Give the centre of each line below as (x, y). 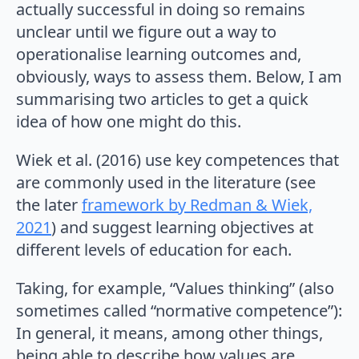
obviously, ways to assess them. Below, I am (179, 77)
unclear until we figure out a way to (146, 32)
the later (49, 205)
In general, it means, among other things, (169, 333)
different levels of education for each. (154, 250)
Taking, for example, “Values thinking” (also (175, 288)
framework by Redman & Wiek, (197, 205)
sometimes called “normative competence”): (179, 311)
